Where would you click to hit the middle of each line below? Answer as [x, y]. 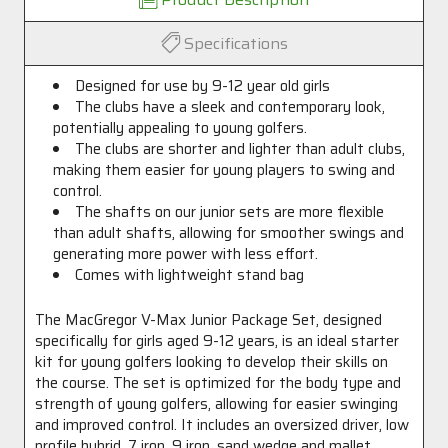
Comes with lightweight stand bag [190, 275]
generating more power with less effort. [186, 254]
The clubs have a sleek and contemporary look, [230, 107]
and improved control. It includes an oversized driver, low [222, 425]
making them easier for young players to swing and [224, 170]
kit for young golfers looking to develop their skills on [211, 362]
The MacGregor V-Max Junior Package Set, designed [208, 320]
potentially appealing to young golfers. [180, 128]
